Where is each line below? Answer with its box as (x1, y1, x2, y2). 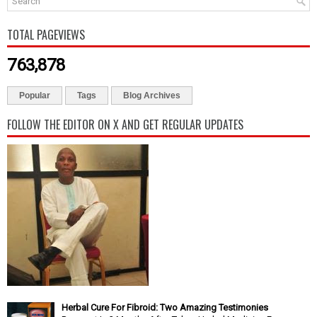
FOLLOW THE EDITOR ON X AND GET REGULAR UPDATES (7, 115, 243, 133)
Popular (19, 90, 50, 100)
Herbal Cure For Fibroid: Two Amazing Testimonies (62, 301, 268, 313)
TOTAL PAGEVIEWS (7, 25, 85, 43)
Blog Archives (123, 90, 180, 100)
